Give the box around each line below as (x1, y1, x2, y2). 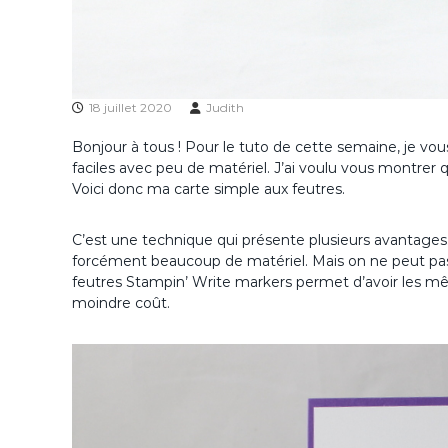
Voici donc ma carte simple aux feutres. (72, 180, 345, 198)
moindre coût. (72, 294, 170, 312)
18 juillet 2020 (89, 100, 172, 115)
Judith (206, 100, 244, 115)
